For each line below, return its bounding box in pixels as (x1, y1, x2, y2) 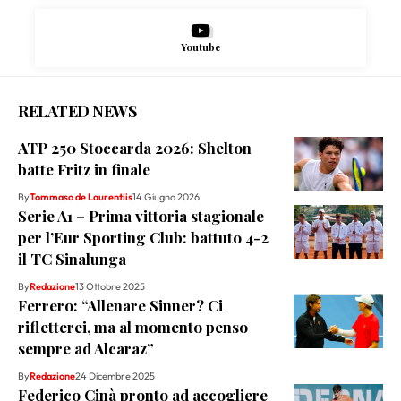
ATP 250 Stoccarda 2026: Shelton (18, 137, 252, 158)
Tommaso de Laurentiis (30, 190, 132, 203)
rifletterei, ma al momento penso (18, 316, 248, 337)
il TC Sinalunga (18, 248, 126, 269)
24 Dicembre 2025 (75, 369, 155, 382)
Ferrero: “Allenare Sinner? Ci (18, 294, 223, 315)
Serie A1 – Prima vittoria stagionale (18, 205, 264, 226)
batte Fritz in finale (18, 158, 150, 179)
